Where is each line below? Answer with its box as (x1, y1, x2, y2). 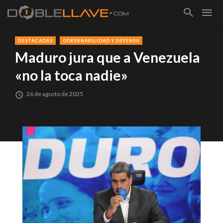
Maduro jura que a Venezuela (15, 49, 200, 66)
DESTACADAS (18, 38, 53, 43)
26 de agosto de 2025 (26, 90, 84, 98)
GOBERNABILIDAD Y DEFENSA (63, 38, 139, 43)
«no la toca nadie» (15, 67, 128, 84)
